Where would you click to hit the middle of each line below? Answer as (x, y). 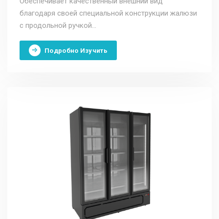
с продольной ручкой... (58, 26)
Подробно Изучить (76, 50)
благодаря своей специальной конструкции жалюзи (108, 13)
